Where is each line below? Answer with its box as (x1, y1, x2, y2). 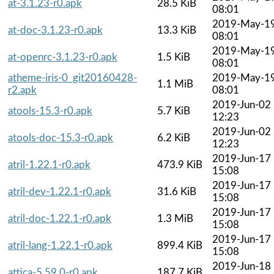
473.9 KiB (157, 159, 202, 170)
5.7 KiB (157, 105, 190, 116)
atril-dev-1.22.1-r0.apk (8, 186, 111, 197)
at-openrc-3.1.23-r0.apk (8, 51, 117, 62)
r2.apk (8, 84, 37, 95)
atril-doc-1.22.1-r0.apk (8, 213, 111, 224)
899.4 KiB (157, 240, 202, 251)
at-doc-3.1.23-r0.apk (8, 24, 103, 35)
